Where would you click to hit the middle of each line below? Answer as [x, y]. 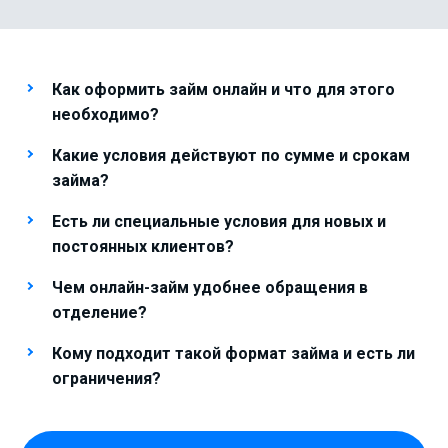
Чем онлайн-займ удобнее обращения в [210, 287]
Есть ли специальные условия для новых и [219, 221]
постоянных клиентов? [143, 246]
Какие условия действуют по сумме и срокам [231, 155]
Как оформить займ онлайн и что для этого [223, 89]
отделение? [99, 312]
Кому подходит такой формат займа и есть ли [233, 353]
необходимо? [105, 114]
